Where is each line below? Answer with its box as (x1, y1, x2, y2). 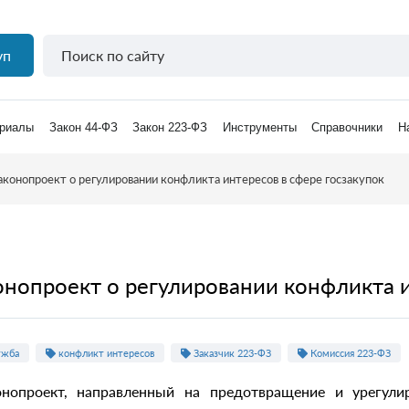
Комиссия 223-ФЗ (308, 347, 391, 359)
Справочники (311, 121, 383, 134)
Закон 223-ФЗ (132, 121, 208, 134)
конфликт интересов (56, 347, 154, 359)
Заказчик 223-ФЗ (191, 347, 271, 359)
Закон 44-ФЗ (48, 121, 118, 134)
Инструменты (222, 121, 297, 134)
